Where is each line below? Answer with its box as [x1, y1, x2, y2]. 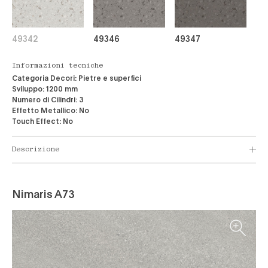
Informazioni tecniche [12, 63, 103, 69]
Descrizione [12, 147, 60, 153]
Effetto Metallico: [12, 105, 77, 115]
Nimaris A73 [12, 187, 75, 201]
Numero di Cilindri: [12, 95, 77, 104]
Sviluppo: [12, 84, 44, 93]
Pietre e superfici [78, 73, 141, 83]
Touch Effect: [12, 116, 61, 126]
